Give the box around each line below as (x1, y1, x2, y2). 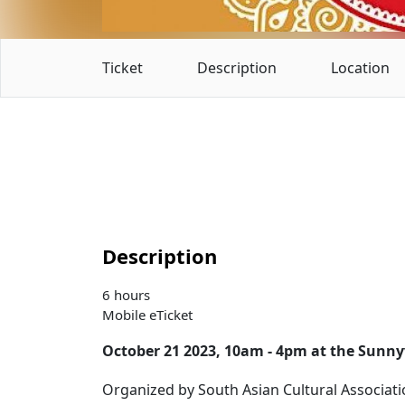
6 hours (102, 286, 151, 304)
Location (331, 58, 391, 78)
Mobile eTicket (102, 306, 193, 324)
